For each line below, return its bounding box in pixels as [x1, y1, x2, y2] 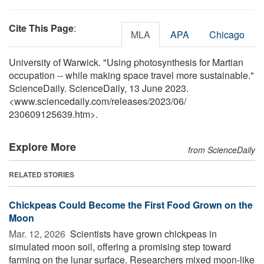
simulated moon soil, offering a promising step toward [9, 239, 231, 253]
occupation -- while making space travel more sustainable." [9, 68, 254, 82]
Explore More [9, 138, 76, 154]
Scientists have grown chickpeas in [68, 226, 217, 240]
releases [111, 94, 147, 108]
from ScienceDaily [188, 143, 255, 156]
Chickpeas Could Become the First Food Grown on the [9, 197, 253, 212]
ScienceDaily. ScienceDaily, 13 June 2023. [9, 81, 189, 95]
